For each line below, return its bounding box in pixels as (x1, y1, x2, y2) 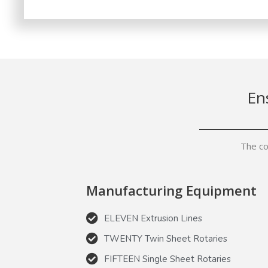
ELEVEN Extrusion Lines (104, 212, 203, 225)
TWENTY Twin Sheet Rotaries (104, 233, 228, 245)
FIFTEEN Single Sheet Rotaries (104, 253, 232, 266)
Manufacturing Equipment (86, 181, 257, 200)
